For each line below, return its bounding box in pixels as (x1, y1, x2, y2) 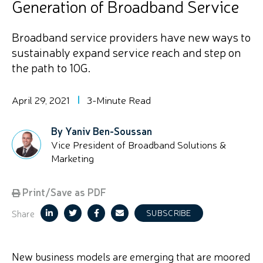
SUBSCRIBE (146, 207, 191, 218)
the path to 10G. (12, 59, 90, 75)
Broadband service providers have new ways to (12, 29, 251, 45)
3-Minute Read (87, 93, 151, 106)
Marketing (51, 151, 94, 164)
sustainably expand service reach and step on (12, 44, 241, 60)
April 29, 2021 (12, 93, 69, 106)
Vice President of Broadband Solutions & (51, 137, 226, 151)
